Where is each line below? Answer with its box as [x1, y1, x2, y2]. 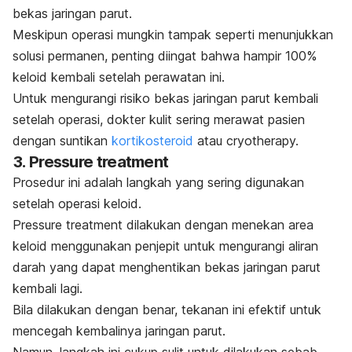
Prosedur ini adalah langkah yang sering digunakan [13, 174, 304, 190]
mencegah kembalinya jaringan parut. [13, 322, 229, 339]
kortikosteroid [112, 132, 193, 148]
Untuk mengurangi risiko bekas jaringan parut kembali [13, 90, 318, 106]
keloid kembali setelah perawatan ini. [13, 68, 229, 85]
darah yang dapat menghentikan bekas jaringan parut [13, 258, 321, 275]
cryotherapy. [226, 132, 299, 148]
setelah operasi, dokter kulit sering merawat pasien [13, 111, 305, 127]
